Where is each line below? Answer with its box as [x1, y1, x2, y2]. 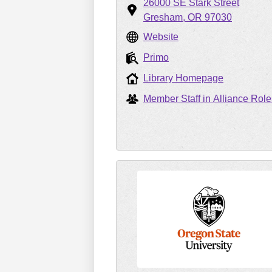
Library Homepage [143, 73, 223, 83]
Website [143, 32, 178, 42]
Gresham [143, 12, 183, 22]
